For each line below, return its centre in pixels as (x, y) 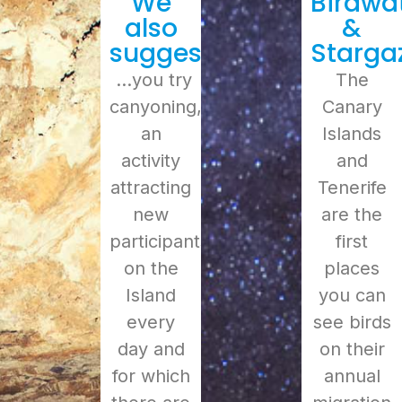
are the (352, 215)
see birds (352, 323)
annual (352, 376)
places (352, 269)
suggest (161, 54)
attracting (151, 188)
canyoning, (156, 107)
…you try (151, 80)
